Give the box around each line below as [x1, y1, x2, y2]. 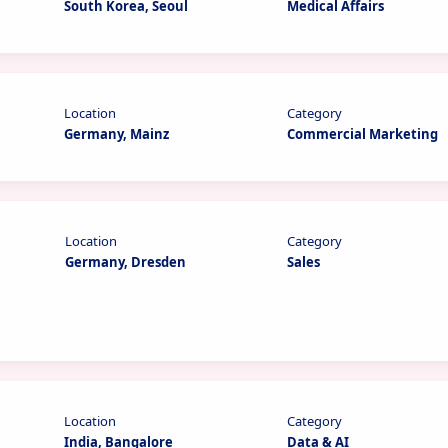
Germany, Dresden [64, 253, 186, 271]
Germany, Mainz [64, 125, 170, 143]
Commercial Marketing [287, 125, 439, 143]
